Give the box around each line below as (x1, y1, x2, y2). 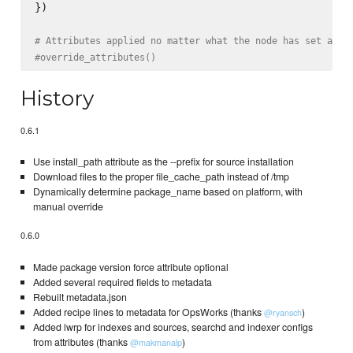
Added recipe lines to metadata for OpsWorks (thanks (32, 304, 264, 319)
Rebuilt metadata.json (32, 289, 127, 304)
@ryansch (263, 305, 302, 318)
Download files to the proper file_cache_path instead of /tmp (32, 169, 289, 184)
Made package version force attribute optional (32, 259, 229, 274)
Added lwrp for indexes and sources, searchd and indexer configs (32, 319, 313, 334)
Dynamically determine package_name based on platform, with (32, 184, 303, 199)
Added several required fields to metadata (32, 274, 212, 289)
